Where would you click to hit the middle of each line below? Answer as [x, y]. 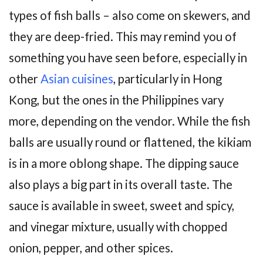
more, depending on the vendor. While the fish [129, 121]
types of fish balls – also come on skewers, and [130, 15]
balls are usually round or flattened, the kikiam [130, 142]
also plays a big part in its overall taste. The [121, 184]
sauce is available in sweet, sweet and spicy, [122, 205]
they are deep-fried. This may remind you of [123, 36]
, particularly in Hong [168, 78]
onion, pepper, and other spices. [91, 247]
